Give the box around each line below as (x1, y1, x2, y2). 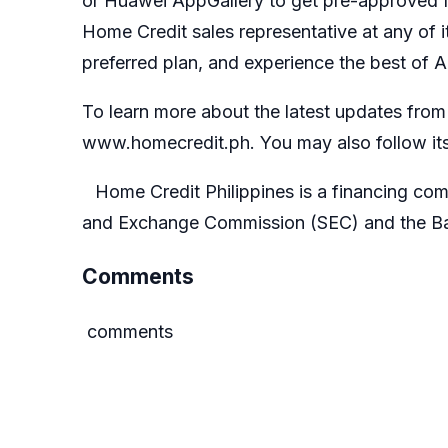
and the (359, 211, 431, 233)
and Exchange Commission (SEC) (82, 211, 359, 233)
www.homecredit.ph (82, 131, 250, 153)
